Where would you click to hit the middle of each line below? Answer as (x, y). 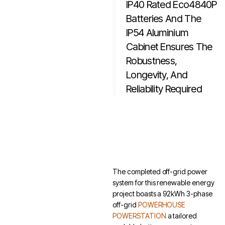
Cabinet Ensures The (169, 47)
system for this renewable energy (163, 183)
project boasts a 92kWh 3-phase (162, 194)
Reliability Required (164, 89)
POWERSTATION (139, 216)
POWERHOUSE (162, 205)
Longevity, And (157, 75)
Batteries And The (164, 19)
